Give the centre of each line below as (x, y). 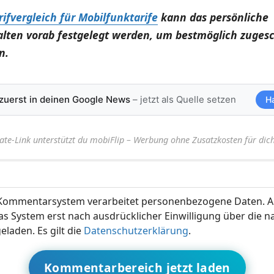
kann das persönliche (213, 17)
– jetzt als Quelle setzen (183, 99)
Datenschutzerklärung (136, 230)
